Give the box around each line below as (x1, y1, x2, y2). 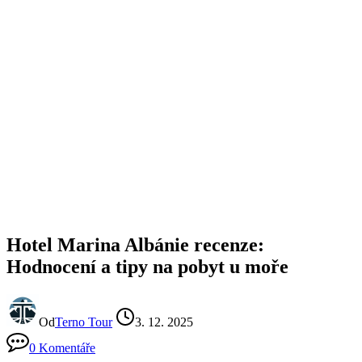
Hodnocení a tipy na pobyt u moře (6, 255, 288, 277)
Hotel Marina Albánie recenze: (6, 234, 264, 255)
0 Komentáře (29, 340, 95, 355)
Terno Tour (55, 314, 112, 329)
